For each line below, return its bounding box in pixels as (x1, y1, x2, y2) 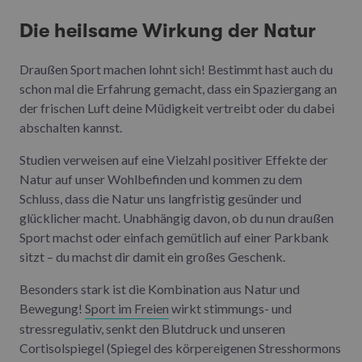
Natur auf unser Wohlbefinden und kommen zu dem (19, 170, 302, 187)
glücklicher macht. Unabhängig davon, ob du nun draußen (19, 209, 334, 225)
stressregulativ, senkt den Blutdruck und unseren (19, 320, 285, 336)
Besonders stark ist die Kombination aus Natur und (19, 280, 300, 297)
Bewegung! (19, 300, 85, 316)
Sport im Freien (85, 300, 169, 316)
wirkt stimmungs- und (169, 300, 292, 316)
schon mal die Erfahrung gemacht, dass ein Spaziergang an (19, 80, 337, 96)
